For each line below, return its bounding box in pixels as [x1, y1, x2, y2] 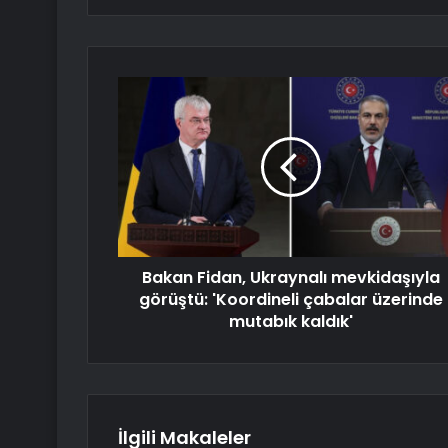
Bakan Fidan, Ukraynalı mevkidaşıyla [141, 266, 440, 290]
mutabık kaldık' [228, 310, 353, 334]
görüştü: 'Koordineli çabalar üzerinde [138, 288, 443, 312]
